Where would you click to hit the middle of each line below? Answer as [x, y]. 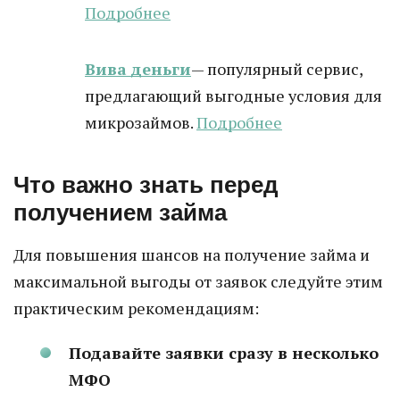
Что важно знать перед [146, 185]
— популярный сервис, [277, 69]
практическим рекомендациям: [136, 308]
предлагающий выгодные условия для [233, 96]
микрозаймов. [141, 122]
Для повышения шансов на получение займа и [192, 254]
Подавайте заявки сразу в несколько [224, 353]
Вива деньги [138, 69]
